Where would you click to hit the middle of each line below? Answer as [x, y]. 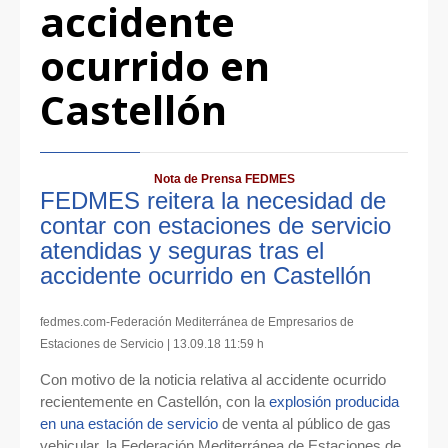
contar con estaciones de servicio [215, 226]
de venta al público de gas [304, 424]
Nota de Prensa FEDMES [224, 179]
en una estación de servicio [129, 424]
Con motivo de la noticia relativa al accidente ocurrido [213, 380]
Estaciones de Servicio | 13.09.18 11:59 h [152, 344]
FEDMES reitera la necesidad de [213, 201]
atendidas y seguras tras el [182, 251]
